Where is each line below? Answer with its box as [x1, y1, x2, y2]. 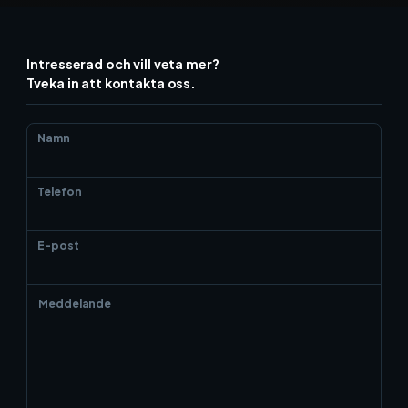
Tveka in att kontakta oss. [26, 75, 196, 92]
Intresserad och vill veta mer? [26, 56, 219, 73]
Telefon [37, 185, 82, 199]
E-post [37, 239, 79, 253]
